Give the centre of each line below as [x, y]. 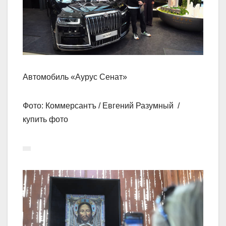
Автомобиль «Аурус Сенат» [75, 77]
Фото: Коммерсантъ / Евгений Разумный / [102, 105]
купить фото [45, 119]
